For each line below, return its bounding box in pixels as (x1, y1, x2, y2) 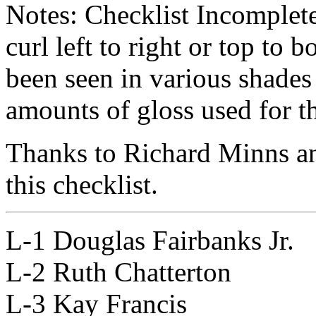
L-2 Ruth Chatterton (6, 256, 231, 287)
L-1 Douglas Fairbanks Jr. (6, 224, 294, 255)
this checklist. (6, 169, 158, 200)
